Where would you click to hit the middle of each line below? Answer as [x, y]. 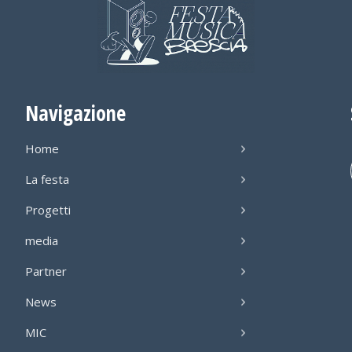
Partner [46, 271]
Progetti [48, 209]
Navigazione [76, 113]
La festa [48, 179]
